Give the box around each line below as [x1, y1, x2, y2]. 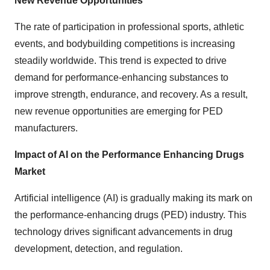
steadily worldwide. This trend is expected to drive [14, 55, 227, 66]
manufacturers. [14, 123, 78, 133]
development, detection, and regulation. [14, 243, 183, 254]
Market [14, 166, 45, 177]
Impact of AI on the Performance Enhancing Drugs [14, 149, 244, 160]
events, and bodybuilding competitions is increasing [14, 39, 235, 49]
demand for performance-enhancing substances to [14, 72, 228, 83]
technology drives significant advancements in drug [14, 227, 233, 237]
